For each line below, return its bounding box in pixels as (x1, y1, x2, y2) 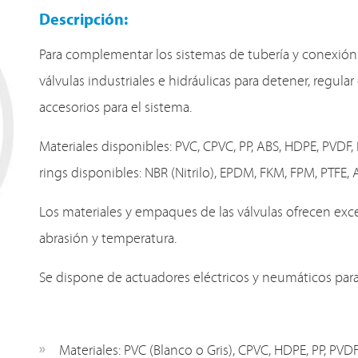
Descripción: (38, 13, 128, 29)
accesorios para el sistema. (38, 101, 192, 116)
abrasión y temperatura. (38, 232, 177, 247)
